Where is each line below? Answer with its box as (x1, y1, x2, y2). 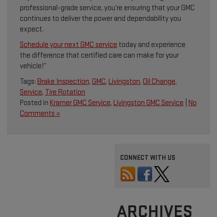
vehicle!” (20, 62, 46, 71)
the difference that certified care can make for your (20, 51, 179, 61)
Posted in (20, 98, 50, 108)
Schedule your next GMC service (20, 40, 117, 50)
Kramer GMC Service (50, 98, 110, 108)
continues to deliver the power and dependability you (20, 14, 181, 24)
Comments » (20, 109, 60, 119)
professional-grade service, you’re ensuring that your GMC (20, 3, 195, 13)
